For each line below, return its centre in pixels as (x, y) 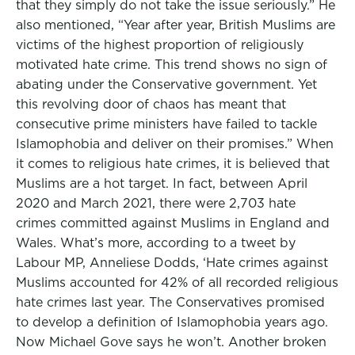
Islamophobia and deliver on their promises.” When (175, 144)
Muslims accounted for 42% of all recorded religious (177, 282)
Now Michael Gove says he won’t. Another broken (171, 342)
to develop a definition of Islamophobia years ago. (172, 322)
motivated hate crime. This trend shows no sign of (172, 65)
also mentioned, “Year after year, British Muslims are (176, 25)
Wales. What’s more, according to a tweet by (156, 243)
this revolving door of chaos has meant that (151, 104)
